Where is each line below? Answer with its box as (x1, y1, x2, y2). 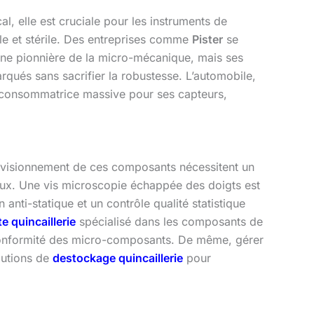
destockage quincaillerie (53, 250, 183, 265)
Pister (192, 32, 223, 46)
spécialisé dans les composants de (76, 214, 263, 228)
